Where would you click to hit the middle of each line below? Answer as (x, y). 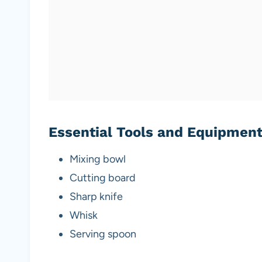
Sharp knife (96, 197)
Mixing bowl (98, 159)
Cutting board (103, 178)
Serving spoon (103, 234)
